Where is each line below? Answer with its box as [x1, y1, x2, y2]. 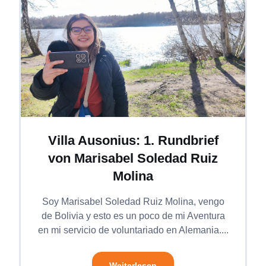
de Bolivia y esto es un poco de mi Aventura [41, 210, 225, 221]
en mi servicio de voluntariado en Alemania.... [37, 224, 229, 235]
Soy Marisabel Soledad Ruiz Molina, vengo [42, 196, 224, 207]
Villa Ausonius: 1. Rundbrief [47, 132, 218, 148]
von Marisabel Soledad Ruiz [48, 150, 218, 166]
